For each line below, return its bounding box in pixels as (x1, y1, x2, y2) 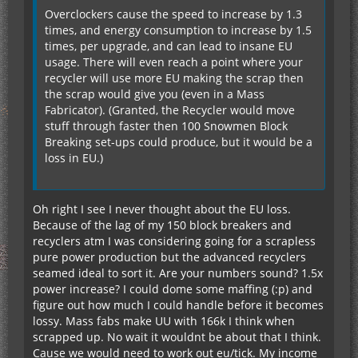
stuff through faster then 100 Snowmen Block (45, 118, 288, 134)
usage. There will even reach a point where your (45, 54, 303, 70)
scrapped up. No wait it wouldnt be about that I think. (33, 329, 321, 345)
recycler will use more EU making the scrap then (45, 70, 304, 86)
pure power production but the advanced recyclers (33, 249, 306, 265)
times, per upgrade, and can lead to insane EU (45, 38, 292, 54)
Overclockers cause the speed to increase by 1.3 (45, 6, 302, 22)
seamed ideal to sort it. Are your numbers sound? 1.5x (33, 265, 323, 281)
